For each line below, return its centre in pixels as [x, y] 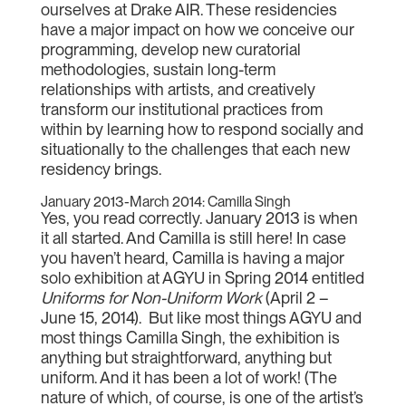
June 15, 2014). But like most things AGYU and [201, 318]
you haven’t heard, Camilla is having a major [192, 258]
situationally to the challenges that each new [195, 149]
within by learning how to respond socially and [202, 129]
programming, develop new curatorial [170, 49]
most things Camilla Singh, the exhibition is [190, 338]
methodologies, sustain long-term [158, 69]
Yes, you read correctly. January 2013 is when [199, 218]
